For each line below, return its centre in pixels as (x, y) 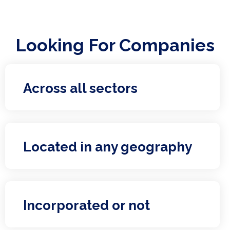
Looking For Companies (115, 45)
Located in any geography (108, 147)
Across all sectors (80, 88)
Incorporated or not (87, 205)
